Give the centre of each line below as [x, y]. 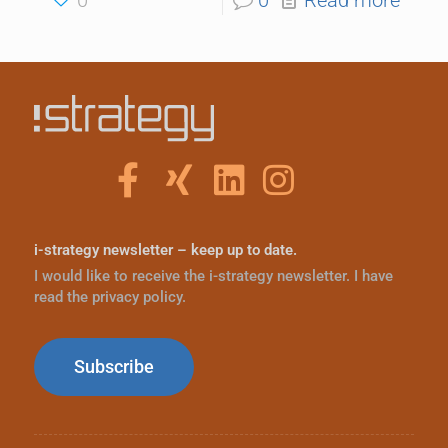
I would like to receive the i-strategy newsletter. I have [213, 275]
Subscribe [113, 366]
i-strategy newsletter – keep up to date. [165, 249]
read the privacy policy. [109, 296]
